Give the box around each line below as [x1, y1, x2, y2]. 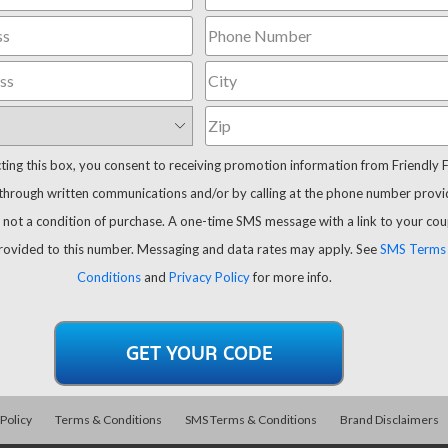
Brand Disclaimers [340, 411, 439, 427]
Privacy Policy [168, 268, 250, 285]
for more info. [249, 268, 332, 285]
